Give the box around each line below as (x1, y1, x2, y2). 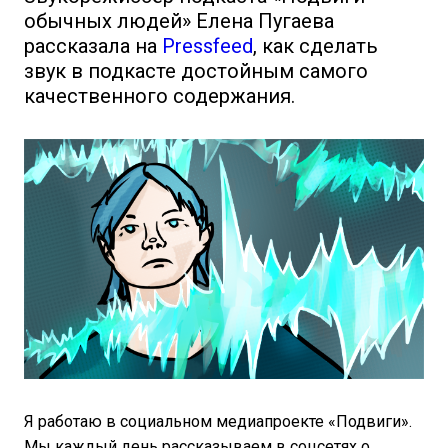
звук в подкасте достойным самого (24, 59, 368, 83)
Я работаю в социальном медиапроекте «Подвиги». (24, 412, 412, 431)
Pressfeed (162, 34, 253, 58)
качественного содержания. (24, 84, 295, 108)
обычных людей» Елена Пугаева (24, 9, 334, 33)
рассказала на (24, 34, 162, 58)
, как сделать (253, 34, 378, 58)
